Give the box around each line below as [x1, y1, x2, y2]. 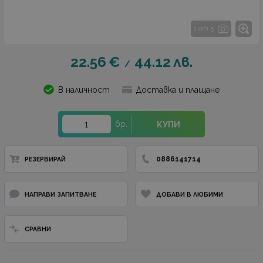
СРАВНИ [24, 225, 51, 233]
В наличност [58, 85, 110, 95]
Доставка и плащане [136, 85, 220, 95]
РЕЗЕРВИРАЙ [24, 156, 66, 163]
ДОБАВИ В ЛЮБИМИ [156, 190, 223, 198]
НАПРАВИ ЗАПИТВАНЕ [24, 190, 96, 198]
